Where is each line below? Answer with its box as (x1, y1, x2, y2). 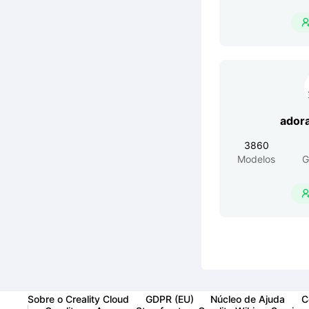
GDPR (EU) (146, 292, 194, 305)
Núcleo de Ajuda (210, 292, 285, 305)
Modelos (237, 153, 275, 165)
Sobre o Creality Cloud (28, 292, 129, 305)
